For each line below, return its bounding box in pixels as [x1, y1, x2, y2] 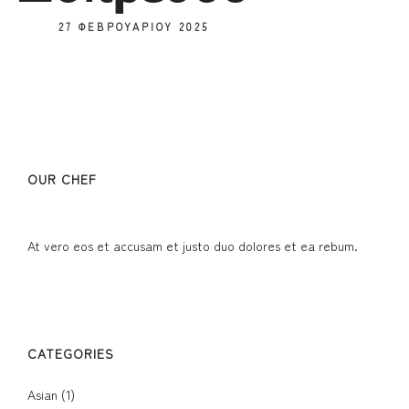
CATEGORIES [27, 344, 114, 362]
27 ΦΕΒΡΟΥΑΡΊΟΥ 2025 [58, 19, 209, 34]
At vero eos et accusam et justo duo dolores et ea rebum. [27, 236, 358, 255]
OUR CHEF [27, 170, 97, 188]
